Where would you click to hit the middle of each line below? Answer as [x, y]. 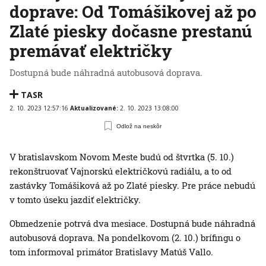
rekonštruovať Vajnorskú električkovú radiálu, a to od [121, 171]
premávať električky [91, 51]
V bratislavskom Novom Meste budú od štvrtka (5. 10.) [122, 157]
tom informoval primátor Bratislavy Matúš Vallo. [111, 252]
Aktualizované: [95, 108]
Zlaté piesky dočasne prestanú [131, 31]
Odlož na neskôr [139, 126]
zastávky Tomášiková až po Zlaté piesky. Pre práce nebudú [132, 186]
